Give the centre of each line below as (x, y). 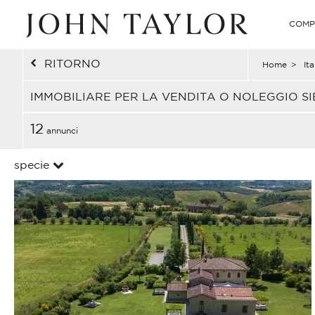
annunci (61, 130)
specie (32, 165)
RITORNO (72, 63)
